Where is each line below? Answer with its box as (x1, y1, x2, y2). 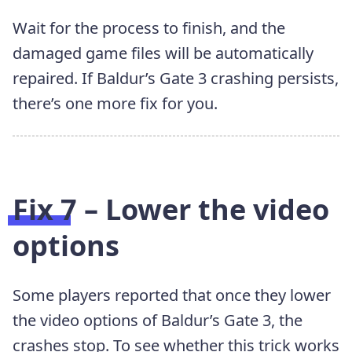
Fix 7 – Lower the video (13, 189, 329, 229)
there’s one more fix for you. (13, 92, 218, 114)
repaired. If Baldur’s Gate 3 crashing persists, (13, 67, 339, 89)
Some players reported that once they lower (13, 284, 331, 306)
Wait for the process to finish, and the (13, 16, 285, 38)
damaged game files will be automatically (13, 42, 313, 64)
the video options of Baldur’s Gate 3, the (13, 309, 302, 331)
